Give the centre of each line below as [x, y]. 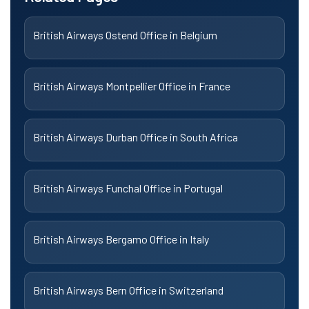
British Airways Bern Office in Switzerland [128, 290]
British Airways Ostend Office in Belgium [125, 34]
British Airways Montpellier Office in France [132, 86]
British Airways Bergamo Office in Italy [121, 239]
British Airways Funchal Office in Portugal [128, 188]
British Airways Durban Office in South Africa [136, 137]
